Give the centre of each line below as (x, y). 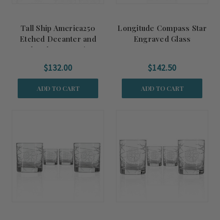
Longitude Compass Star (162, 28)
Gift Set (58, 60)
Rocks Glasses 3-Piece (58, 50)
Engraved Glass (162, 39)
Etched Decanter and (58, 39)
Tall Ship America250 (58, 28)
